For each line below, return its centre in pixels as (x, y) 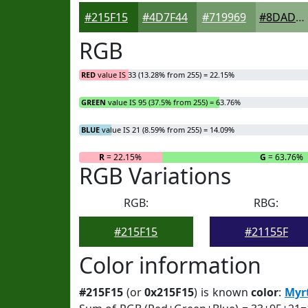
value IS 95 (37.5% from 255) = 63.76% (173, 102)
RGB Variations (155, 176)
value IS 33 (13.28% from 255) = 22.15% (165, 75)
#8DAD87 (300, 17)
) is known (223, 292)
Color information (170, 265)
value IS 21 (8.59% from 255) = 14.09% (167, 130)
